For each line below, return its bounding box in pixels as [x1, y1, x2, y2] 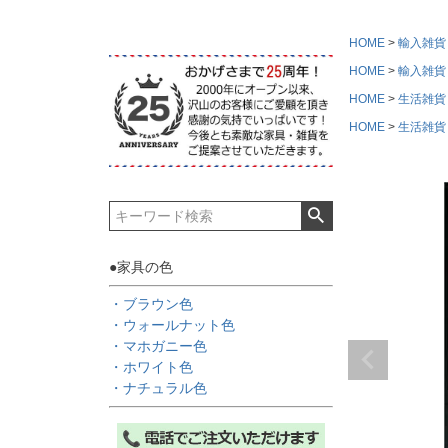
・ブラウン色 [108, 296, 193, 312]
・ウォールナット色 [108, 317, 235, 333]
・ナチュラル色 [108, 380, 207, 396]
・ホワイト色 [108, 359, 193, 375]
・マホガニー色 [108, 338, 207, 354]
